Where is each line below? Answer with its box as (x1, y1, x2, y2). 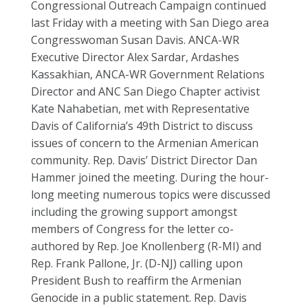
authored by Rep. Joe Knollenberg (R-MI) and (31, 239, 261, 254)
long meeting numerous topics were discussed (31, 187, 270, 202)
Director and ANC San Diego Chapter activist (31, 84, 260, 99)
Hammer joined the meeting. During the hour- (31, 170, 269, 185)
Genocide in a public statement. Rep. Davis (31, 290, 247, 305)
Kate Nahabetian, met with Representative (31, 101, 250, 116)
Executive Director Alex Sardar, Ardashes (31, 49, 239, 65)
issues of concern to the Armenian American (31, 135, 258, 151)
